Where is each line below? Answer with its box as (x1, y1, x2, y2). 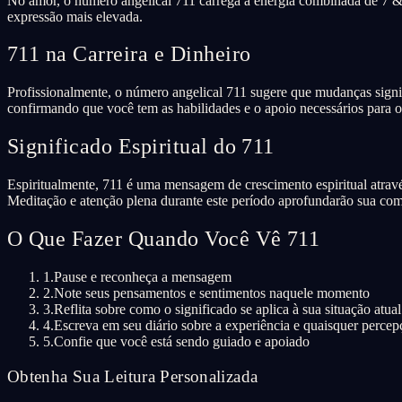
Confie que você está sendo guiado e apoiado (54, 333, 310, 349)
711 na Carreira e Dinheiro (7, 42, 251, 66)
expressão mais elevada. (7, 8, 143, 24)
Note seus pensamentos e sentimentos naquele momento (54, 284, 370, 301)
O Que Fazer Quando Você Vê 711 (7, 227, 320, 251)
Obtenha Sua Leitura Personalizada (7, 366, 258, 386)
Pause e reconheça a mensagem (54, 268, 232, 284)
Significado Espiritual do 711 (7, 135, 275, 159)
